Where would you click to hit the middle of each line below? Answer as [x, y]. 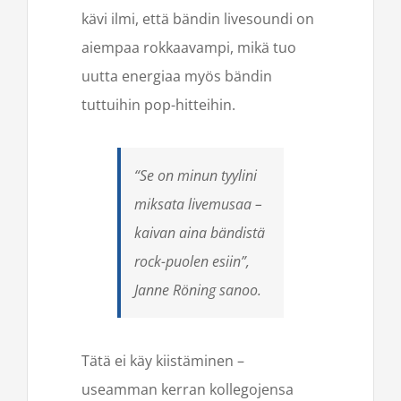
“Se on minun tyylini [196, 176]
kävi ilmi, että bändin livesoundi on [198, 19]
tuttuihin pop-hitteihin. [158, 105]
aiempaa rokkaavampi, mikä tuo [189, 48]
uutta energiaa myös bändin [177, 77]
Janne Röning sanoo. [198, 290]
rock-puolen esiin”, [192, 262]
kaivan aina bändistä [200, 233]
